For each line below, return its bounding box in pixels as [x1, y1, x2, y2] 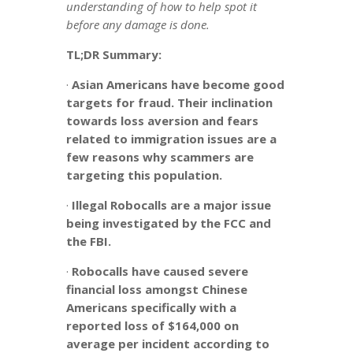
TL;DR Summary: [66, 46, 162, 62]
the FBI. [66, 232, 111, 249]
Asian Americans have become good [72, 76, 284, 92]
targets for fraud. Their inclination [66, 94, 273, 110]
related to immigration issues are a [66, 130, 277, 147]
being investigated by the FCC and [66, 214, 271, 231]
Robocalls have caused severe [72, 262, 248, 279]
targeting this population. [66, 166, 222, 183]
